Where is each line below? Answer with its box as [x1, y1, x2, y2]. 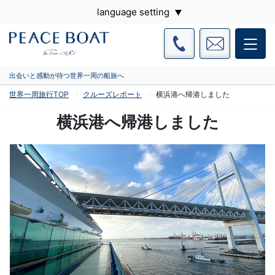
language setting [97, 6, 169, 18]
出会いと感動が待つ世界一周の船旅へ [9, 71, 124, 80]
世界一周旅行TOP [9, 89, 69, 99]
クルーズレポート [83, 89, 142, 99]
